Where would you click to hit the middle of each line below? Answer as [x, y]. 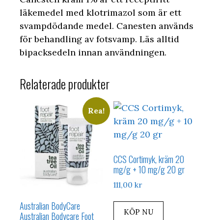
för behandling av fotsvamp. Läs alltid [99, 39]
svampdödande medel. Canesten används [107, 26]
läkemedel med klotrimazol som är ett [100, 12]
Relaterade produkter [65, 83]
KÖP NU [139, 212]
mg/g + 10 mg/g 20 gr [149, 169]
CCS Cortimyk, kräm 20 [149, 159]
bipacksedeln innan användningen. [93, 52]
